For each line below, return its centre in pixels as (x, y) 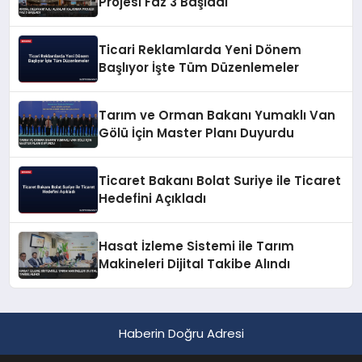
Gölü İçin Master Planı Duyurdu (197, 133)
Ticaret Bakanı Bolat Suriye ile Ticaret (220, 181)
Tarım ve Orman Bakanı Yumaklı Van (217, 116)
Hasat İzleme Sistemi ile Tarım (197, 246)
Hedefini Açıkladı (153, 199)
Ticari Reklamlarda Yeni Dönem (200, 50)
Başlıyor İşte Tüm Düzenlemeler (199, 68)
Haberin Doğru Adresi (181, 334)
